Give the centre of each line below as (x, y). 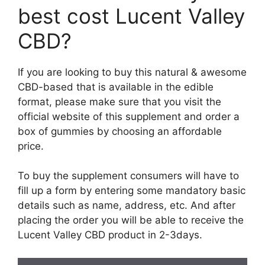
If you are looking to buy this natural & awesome (132, 72)
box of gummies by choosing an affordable (120, 131)
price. (31, 146)
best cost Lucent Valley (131, 16)
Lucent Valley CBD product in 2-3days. (110, 235)
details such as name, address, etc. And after (127, 205)
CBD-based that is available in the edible (116, 87)
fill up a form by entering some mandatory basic (132, 190)
